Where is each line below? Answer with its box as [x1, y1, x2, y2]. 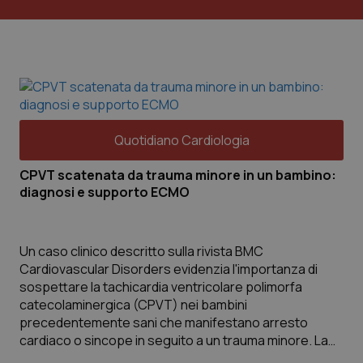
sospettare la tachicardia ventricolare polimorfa [19, 278, 302, 296]
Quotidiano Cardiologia [113, 131, 250, 149]
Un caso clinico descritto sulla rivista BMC [19, 242, 263, 260]
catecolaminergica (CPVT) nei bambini [19, 296, 247, 314]
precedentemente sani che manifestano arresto [19, 314, 308, 331]
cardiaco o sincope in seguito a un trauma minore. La [19, 331, 328, 349]
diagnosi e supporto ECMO [19, 183, 190, 201]
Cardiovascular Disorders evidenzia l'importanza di [19, 260, 318, 278]
